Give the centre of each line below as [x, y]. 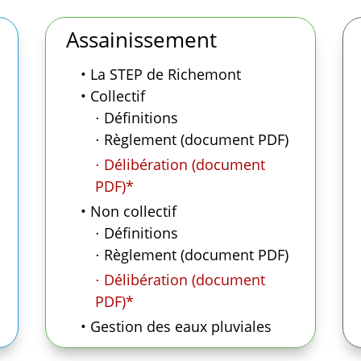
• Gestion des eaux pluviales [176, 326]
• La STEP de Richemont [160, 74]
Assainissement [141, 39]
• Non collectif [128, 211]
